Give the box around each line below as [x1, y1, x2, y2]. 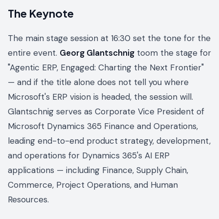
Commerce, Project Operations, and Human [8, 179, 178, 191]
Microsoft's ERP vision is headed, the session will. [8, 91, 193, 103]
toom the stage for [134, 47, 211, 59]
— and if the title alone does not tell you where [8, 77, 189, 88]
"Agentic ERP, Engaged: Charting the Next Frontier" [8, 62, 204, 73]
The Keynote [8, 6, 74, 21]
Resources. [8, 194, 49, 205]
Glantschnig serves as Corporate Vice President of [8, 106, 204, 117]
